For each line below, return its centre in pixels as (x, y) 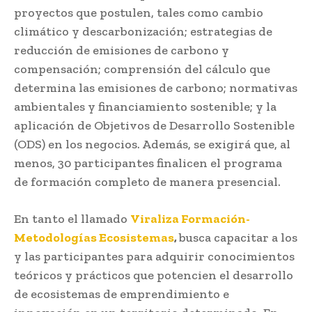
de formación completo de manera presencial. (147, 181)
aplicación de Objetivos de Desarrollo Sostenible (154, 125)
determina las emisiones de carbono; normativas (156, 87)
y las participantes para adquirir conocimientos (154, 256)
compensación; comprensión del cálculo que (142, 69)
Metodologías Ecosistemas (94, 237)
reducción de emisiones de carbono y (122, 50)
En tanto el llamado (72, 218)
